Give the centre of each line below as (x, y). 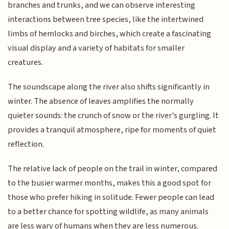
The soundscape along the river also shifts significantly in (109, 87)
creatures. (26, 62)
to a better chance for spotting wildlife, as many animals (108, 212)
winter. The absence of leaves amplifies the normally (101, 101)
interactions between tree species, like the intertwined (106, 19)
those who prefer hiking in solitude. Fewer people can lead (111, 198)
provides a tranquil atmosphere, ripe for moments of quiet (112, 130)
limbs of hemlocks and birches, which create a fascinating (110, 33)
